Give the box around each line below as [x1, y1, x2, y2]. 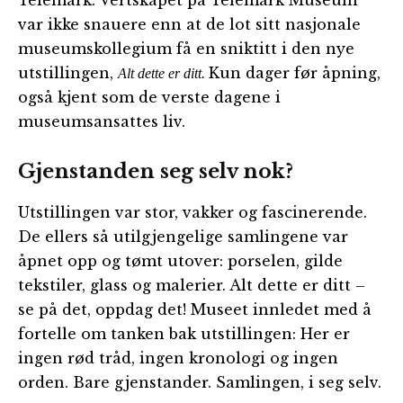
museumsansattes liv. [18, 112, 185, 131]
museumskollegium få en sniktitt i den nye [18, 40, 354, 58]
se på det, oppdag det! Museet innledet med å [18, 300, 372, 319]
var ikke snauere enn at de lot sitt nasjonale [18, 15, 361, 34]
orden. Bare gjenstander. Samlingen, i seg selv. [18, 373, 381, 392]
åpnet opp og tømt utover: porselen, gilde [18, 252, 343, 271]
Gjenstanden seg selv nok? [18, 159, 293, 184]
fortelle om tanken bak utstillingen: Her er [18, 325, 350, 344]
